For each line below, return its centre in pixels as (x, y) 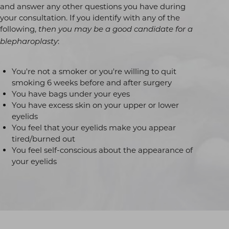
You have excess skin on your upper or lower (95, 105)
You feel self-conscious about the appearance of (102, 150)
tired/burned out (43, 139)
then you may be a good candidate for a (116, 30)
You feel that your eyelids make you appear (94, 128)
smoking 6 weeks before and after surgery (91, 83)
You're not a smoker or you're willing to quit (94, 72)
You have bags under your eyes (71, 94)
